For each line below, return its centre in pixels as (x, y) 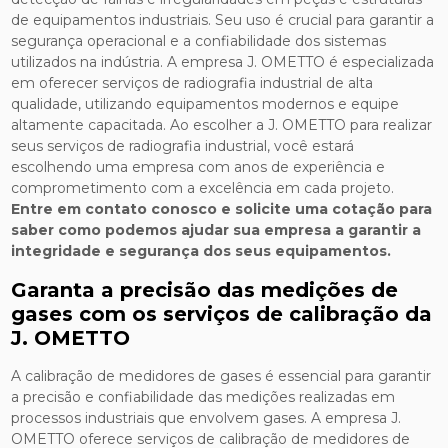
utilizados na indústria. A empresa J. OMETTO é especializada (223, 61)
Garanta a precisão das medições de (205, 289)
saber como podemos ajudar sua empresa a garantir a (216, 229)
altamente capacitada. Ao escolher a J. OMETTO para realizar (222, 124)
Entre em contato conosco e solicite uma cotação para (222, 208)
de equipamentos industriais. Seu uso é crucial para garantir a (223, 19)
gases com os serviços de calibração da (222, 313)
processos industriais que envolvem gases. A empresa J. (206, 417)
